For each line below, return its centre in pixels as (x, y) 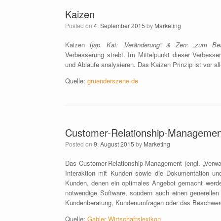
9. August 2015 (114, 144)
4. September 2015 (119, 25)
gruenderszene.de (113, 81)
